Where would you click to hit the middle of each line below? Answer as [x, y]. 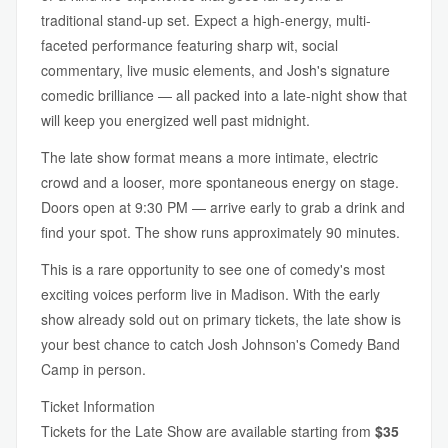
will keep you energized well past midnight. [175, 120]
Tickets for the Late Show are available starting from [208, 431]
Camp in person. [93, 369]
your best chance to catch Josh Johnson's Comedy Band [220, 344]
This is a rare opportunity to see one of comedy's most [213, 269]
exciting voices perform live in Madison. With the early [210, 294]
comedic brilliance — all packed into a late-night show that [224, 95]
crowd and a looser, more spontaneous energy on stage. [220, 182]
